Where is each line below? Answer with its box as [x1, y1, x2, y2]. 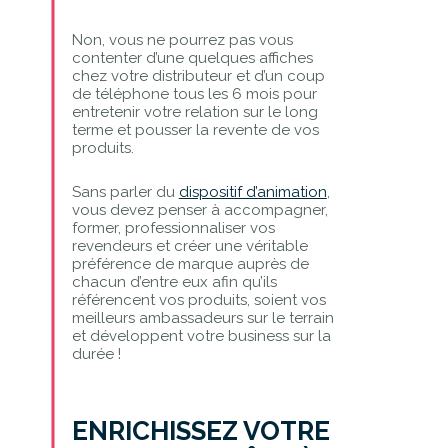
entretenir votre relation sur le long [71, 102, 318, 121]
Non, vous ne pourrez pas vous [71, 30, 293, 49]
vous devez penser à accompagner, [71, 200, 328, 219]
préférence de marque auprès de [71, 254, 309, 273]
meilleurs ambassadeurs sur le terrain [71, 308, 334, 327]
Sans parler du [71, 182, 179, 201]
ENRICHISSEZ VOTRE [71, 415, 330, 446]
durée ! [71, 344, 121, 363]
